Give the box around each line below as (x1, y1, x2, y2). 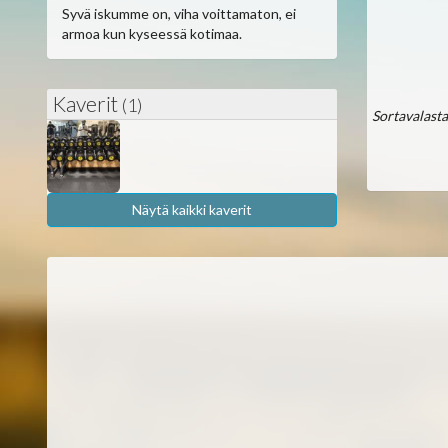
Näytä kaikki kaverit (132, 200, 252, 218)
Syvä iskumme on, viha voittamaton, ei (62, 5, 296, 22)
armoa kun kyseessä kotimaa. (62, 25, 242, 42)
